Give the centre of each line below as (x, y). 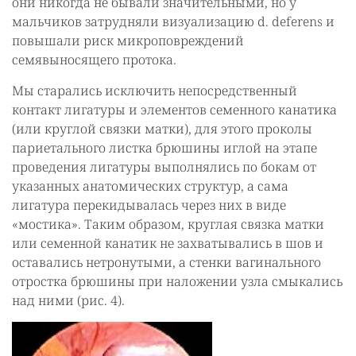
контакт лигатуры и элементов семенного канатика (174, 109)
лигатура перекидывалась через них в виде (149, 205)
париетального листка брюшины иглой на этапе (164, 147)
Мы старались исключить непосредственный (155, 90)
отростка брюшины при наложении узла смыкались (177, 281)
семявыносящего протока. (94, 59)
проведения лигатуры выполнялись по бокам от (164, 166)
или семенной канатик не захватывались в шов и (168, 243)
